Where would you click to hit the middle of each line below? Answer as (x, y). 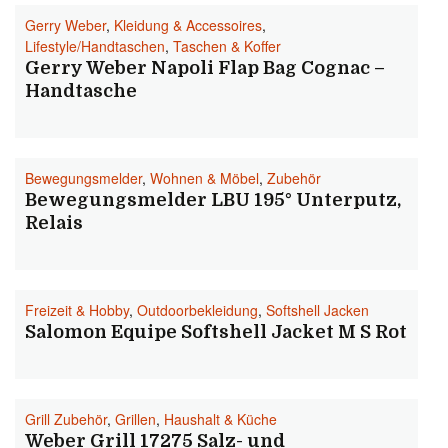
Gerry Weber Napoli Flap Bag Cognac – (205, 68)
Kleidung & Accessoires (188, 25)
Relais (54, 223)
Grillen (135, 419)
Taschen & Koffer (227, 46)
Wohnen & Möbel (204, 178)
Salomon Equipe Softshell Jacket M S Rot (216, 332)
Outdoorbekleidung (197, 310)
